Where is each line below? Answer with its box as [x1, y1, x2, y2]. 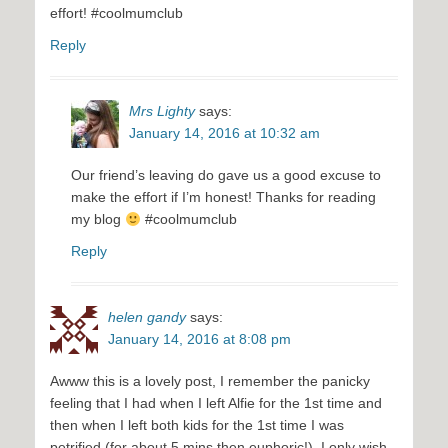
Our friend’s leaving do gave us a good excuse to [71, 167, 381, 184]
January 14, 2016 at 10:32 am [129, 125, 320, 142]
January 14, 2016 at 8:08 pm [108, 331, 291, 348]
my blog [71, 211, 125, 228]
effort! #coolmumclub [50, 5, 183, 22]
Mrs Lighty [129, 103, 195, 120]
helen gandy [108, 309, 186, 326]
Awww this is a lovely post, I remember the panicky [50, 373, 370, 390]
